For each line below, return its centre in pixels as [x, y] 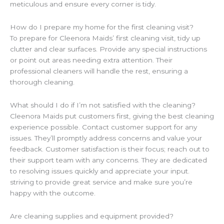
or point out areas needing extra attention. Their [91, 60]
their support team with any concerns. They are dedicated [108, 160]
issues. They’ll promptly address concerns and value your [106, 138]
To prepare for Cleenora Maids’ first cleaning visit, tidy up [105, 38]
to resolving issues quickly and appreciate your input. [100, 171]
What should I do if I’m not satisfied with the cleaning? [103, 105]
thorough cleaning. [42, 82]
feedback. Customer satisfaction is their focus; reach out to [110, 149]
